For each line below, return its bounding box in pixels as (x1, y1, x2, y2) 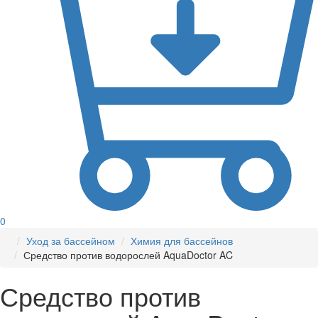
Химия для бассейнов (131, 234, 233, 248)
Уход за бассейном (26, 234, 115, 248)
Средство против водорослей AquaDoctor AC (23, 248, 233, 263)
